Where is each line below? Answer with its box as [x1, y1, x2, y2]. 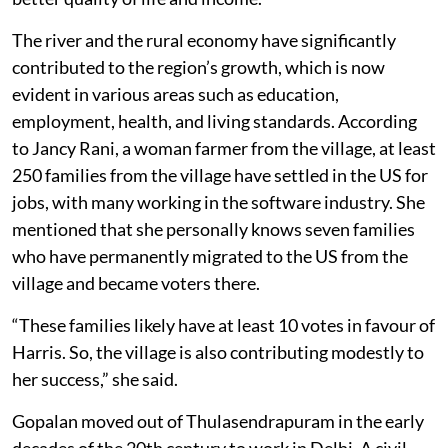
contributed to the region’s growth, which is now [12, 55, 385, 78]
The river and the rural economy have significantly [12, 28, 396, 51]
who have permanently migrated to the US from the [12, 244, 408, 267]
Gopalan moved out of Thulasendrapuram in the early [12, 409, 424, 432]
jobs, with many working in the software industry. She [12, 190, 425, 213]
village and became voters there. [12, 271, 260, 294]
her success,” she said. [12, 367, 178, 390]
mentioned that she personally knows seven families [12, 217, 415, 240]
